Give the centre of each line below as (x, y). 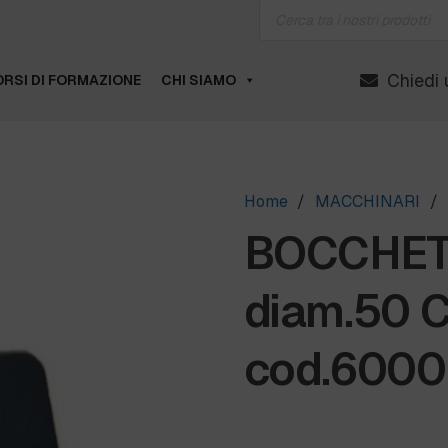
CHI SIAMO (198, 80)
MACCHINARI (367, 201)
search (281, 16)
